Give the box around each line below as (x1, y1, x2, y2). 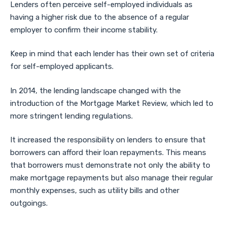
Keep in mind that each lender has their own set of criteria (10, 49, 214, 58)
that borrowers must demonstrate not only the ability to (10, 161, 210, 170)
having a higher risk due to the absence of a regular (10, 12, 189, 22)
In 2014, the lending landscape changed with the (10, 86, 181, 95)
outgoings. (10, 199, 48, 208)
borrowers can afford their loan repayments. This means (10, 148, 206, 157)
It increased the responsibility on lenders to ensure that (10, 135, 206, 144)
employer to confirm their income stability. (10, 25, 158, 34)
